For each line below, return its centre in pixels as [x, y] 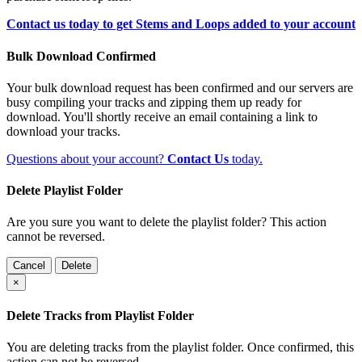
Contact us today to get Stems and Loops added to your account [181, 24]
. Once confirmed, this [297, 347]
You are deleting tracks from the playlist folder [124, 347]
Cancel [29, 266]
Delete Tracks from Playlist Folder [100, 315]
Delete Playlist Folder [65, 191]
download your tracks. [63, 131]
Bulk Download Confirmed [81, 56]
